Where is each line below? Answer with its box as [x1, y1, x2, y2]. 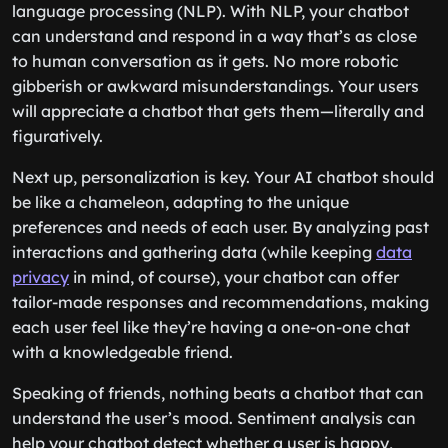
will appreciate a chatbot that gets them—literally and [12, 101, 424, 121]
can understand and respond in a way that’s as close [12, 26, 417, 46]
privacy [12, 267, 69, 287]
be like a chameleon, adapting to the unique [12, 192, 349, 212]
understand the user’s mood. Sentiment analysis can [12, 408, 416, 428]
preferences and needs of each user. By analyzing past [12, 217, 429, 237]
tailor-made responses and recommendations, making [12, 292, 429, 312]
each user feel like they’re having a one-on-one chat [12, 317, 410, 337]
